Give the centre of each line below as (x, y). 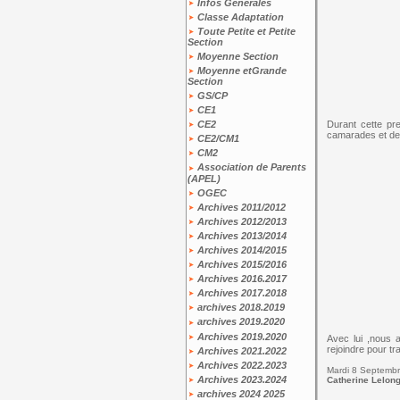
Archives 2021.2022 (240, 350)
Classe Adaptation (239, 17)
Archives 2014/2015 (240, 250)
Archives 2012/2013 (240, 221)
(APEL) (204, 178)
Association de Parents (250, 167)
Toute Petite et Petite (245, 31)
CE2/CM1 (217, 139)
